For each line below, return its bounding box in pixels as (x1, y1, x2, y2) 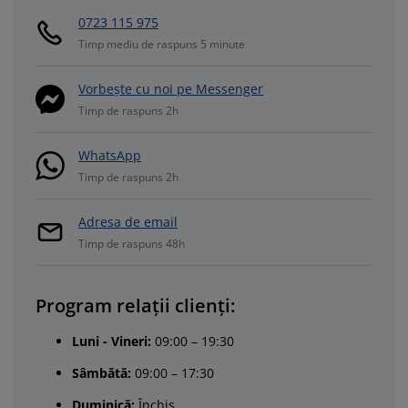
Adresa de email (78, 213, 178, 230)
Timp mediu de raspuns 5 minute (78, 36, 245, 52)
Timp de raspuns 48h (78, 236, 185, 251)
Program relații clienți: (36, 293, 235, 318)
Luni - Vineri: (72, 332, 151, 350)
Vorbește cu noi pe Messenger (78, 80, 263, 97)
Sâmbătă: (72, 364, 131, 382)
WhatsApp (78, 147, 141, 164)
